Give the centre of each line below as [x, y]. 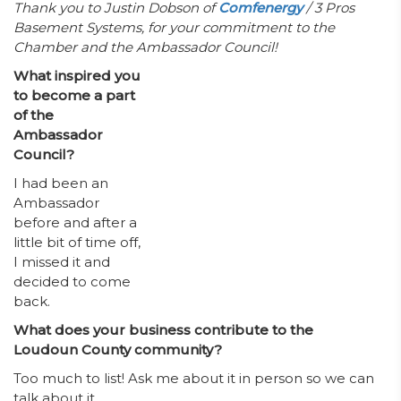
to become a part [74, 95]
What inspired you [77, 76]
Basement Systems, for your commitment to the [174, 27]
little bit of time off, [77, 242]
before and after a [75, 222]
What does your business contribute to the [163, 330]
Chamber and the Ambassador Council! [145, 47]
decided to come [72, 282]
